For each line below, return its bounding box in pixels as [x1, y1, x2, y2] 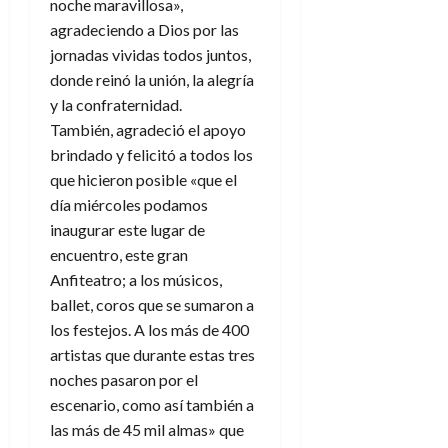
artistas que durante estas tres [50, 345, 255, 365]
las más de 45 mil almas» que [50, 420, 244, 440]
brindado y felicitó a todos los [50, 145, 253, 165]
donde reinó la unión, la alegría [50, 70, 254, 90]
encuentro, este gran [50, 245, 188, 265]
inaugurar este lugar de [50, 220, 205, 240]
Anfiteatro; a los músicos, [50, 270, 222, 290]
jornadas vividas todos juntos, [50, 45, 251, 65]
